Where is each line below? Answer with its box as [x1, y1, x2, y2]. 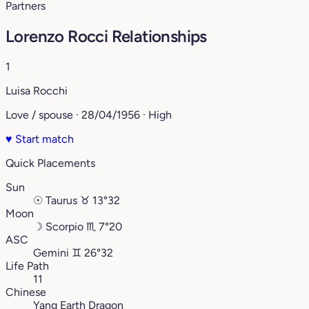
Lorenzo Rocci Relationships [6, 26, 207, 47]
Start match [12, 132, 74, 146]
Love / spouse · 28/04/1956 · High [6, 108, 172, 122]
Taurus [46, 194, 77, 208]
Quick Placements [6, 157, 95, 170]
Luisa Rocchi [6, 84, 68, 98]
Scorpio [46, 220, 83, 234]
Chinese [6, 286, 46, 299]
